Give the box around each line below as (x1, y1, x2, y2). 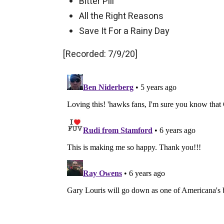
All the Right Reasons (79, 9, 163, 23)
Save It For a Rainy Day (79, 24, 169, 38)
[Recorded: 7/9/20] (63, 47, 137, 61)
